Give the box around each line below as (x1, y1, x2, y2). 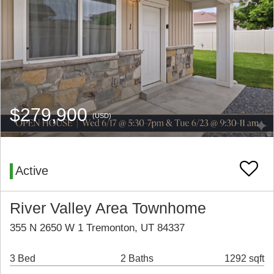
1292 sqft (224, 253, 264, 264)
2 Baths (120, 253, 154, 264)
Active (15, 164, 48, 178)
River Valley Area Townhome (10, 200, 206, 217)
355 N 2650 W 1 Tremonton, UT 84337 (10, 222, 185, 234)
